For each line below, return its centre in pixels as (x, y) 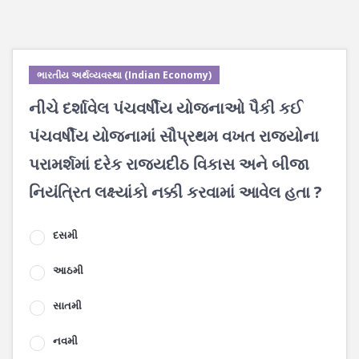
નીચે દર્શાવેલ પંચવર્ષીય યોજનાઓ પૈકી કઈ (165, 108)
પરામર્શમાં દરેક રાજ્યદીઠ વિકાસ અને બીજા (169, 164)
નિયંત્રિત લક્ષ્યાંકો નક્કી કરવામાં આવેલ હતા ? (175, 192)
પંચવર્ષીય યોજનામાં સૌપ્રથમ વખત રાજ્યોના (174, 136)
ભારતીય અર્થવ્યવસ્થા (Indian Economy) (124, 75)
